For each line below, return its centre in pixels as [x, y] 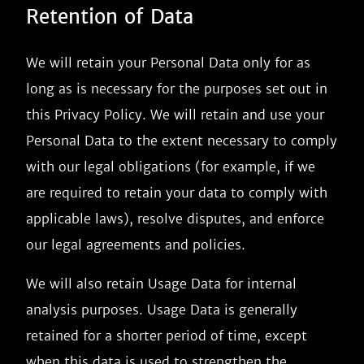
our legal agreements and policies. [136, 245]
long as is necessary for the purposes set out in [177, 89]
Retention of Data [110, 17]
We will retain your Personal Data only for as [168, 63]
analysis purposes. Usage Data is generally [162, 310]
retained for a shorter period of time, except [167, 336]
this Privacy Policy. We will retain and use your [175, 115]
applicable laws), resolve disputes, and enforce [175, 219]
